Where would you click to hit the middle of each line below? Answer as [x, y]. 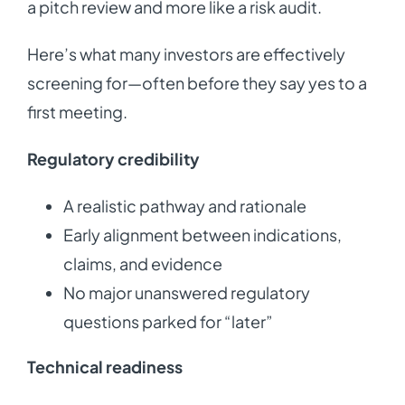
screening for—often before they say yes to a [197, 82]
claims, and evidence [142, 263]
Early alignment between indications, [202, 234]
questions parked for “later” [168, 321]
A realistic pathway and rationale [184, 205]
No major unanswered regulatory [186, 292]
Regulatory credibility [113, 158]
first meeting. [77, 111]
